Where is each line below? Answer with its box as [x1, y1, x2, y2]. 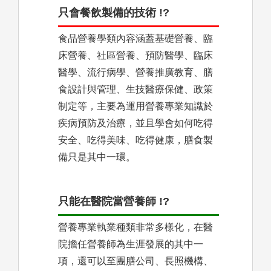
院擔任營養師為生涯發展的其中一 [58, 239, 203, 250]
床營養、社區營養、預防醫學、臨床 [58, 50, 213, 61]
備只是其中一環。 [58, 152, 135, 163]
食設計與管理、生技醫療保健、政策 [58, 84, 213, 95]
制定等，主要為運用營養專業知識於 [58, 101, 213, 112]
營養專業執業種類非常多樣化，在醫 [58, 222, 213, 233]
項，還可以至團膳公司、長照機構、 [58, 256, 213, 267]
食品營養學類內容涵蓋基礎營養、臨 [58, 33, 213, 44]
